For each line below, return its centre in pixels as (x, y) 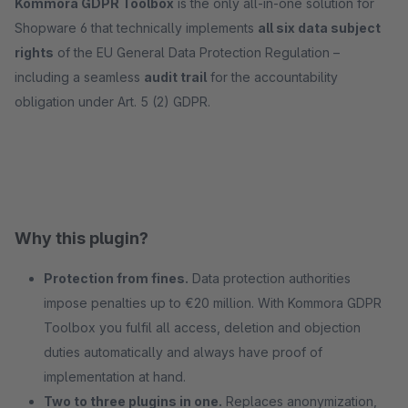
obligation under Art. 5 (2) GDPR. (112, 102)
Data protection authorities (270, 278)
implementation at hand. (115, 377)
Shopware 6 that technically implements (136, 28)
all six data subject (319, 28)
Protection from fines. (116, 278)
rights (34, 52)
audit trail (175, 77)
